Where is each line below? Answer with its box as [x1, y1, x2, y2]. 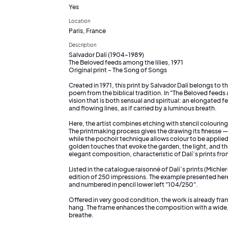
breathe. [69, 211, 94, 219]
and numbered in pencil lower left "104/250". [69, 180, 198, 188]
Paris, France [69, 26, 106, 35]
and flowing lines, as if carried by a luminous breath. [69, 104, 217, 112]
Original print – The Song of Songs [69, 66, 167, 74]
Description [69, 41, 97, 48]
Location [69, 17, 91, 24]
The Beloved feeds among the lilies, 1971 [69, 58, 183, 66]
